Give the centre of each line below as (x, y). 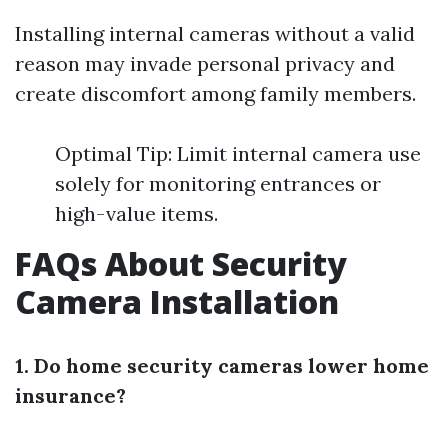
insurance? (70, 395)
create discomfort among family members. (215, 93)
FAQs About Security (181, 263)
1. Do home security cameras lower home (222, 365)
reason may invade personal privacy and (205, 63)
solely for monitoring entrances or (218, 183)
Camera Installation (177, 301)
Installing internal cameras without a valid (215, 33)
